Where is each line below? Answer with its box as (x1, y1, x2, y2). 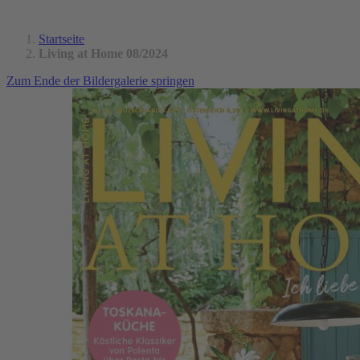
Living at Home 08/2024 (39, 46, 168, 60)
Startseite (39, 31, 84, 46)
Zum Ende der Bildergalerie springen (6, 73, 194, 88)
